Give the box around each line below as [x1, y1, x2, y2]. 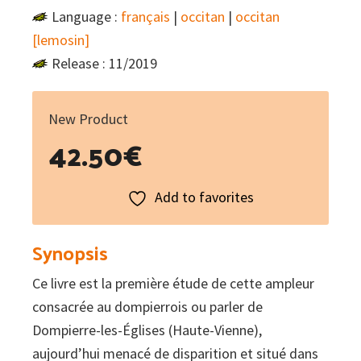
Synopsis [32, 234, 108, 271]
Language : [52, 7, 121, 27]
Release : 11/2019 [52, 54, 157, 73]
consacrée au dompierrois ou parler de [32, 297, 263, 317]
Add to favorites [155, 188, 254, 207]
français [121, 7, 170, 27]
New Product [48, 110, 128, 129]
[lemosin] [32, 31, 89, 50]
